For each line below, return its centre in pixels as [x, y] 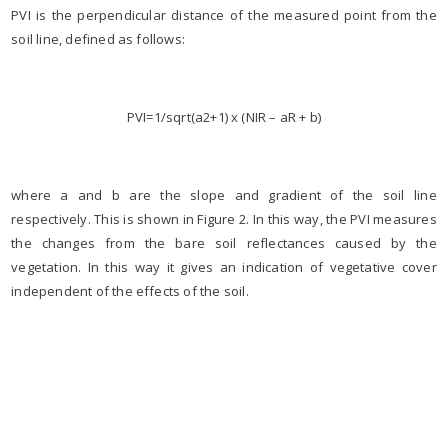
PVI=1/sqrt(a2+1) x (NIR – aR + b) [224, 116]
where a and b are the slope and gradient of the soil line [224, 194]
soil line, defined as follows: [98, 38]
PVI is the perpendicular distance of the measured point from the [224, 14]
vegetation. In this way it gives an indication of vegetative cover [224, 266]
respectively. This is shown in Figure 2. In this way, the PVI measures [224, 218]
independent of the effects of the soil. [130, 290]
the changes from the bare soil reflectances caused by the [224, 242]
